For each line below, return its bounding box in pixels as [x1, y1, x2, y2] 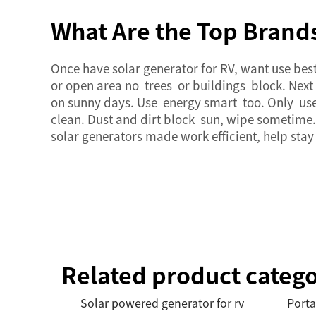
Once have [51, 59, 112, 77]
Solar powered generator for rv [80, 294, 244, 311]
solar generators [51, 127, 142, 145]
